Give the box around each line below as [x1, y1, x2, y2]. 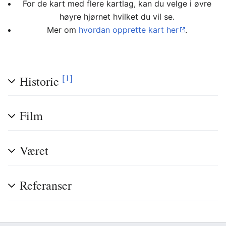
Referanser [20, 177, 72, 193]
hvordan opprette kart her [79, 25, 179, 35]
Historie [20, 73, 62, 89]
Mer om [47, 25, 79, 35]
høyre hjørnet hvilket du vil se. [60, 12, 175, 22]
